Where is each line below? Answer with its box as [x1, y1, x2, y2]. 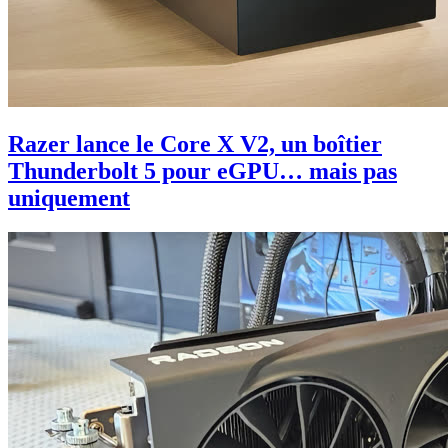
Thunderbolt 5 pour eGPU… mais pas [8, 157, 397, 184]
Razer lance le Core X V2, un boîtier [8, 130, 382, 157]
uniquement [8, 184, 130, 211]
